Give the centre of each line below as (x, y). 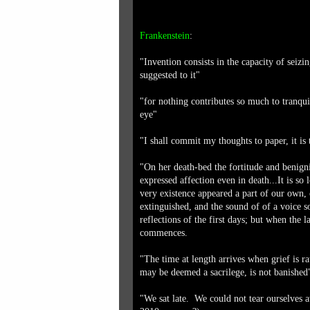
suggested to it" (170, 75)
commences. (164, 233)
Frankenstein (165, 36)
